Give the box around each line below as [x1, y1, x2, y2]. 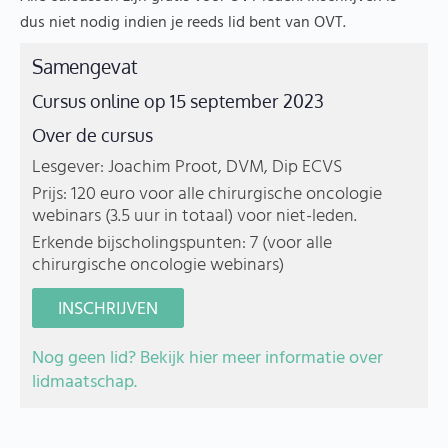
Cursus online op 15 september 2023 [32, 90, 325, 113]
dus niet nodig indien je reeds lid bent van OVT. [20, 10, 346, 37]
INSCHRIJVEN [58, 295, 159, 325]
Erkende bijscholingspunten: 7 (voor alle [32, 229, 333, 259]
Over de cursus [32, 124, 154, 147]
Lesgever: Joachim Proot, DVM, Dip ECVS [32, 153, 343, 183]
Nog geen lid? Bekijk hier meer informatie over [32, 344, 384, 374]
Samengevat [32, 55, 139, 79]
